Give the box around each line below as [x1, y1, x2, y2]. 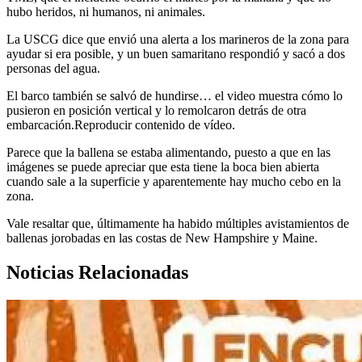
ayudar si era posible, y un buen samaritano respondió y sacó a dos [6, 46, 345, 61]
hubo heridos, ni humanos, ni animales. [6, 4, 205, 19]
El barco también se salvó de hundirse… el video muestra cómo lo [6, 88, 343, 103]
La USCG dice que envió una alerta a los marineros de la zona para [6, 32, 349, 46]
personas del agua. [6, 61, 100, 75]
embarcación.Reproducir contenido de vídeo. [6, 117, 235, 132]
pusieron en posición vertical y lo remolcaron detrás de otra [6, 103, 306, 117]
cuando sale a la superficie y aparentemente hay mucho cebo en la [6, 174, 341, 188]
